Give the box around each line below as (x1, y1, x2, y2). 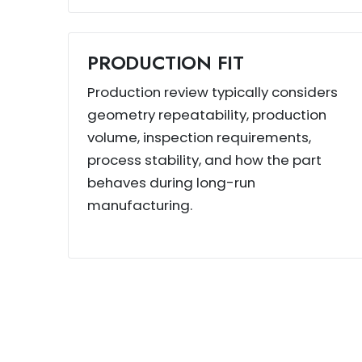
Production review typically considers (87, 82, 339, 102)
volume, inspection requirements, (87, 127, 312, 147)
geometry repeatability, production (87, 104, 327, 124)
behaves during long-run (87, 172, 256, 192)
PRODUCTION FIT (87, 48, 244, 77)
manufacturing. (87, 195, 193, 215)
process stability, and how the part (87, 149, 322, 170)
